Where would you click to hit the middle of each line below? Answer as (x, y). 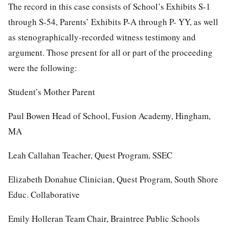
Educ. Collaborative (44, 194)
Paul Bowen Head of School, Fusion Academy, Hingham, (109, 116)
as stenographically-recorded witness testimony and (102, 37)
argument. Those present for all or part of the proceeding (110, 52)
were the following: (43, 67)
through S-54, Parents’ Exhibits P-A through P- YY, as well (113, 21)
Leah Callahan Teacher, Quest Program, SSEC (90, 155)
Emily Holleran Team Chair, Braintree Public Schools (104, 218)
